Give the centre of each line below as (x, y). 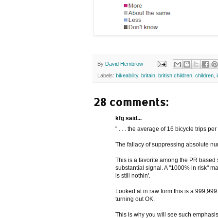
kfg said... (128, 118)
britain (148, 75)
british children (175, 75)
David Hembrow (124, 64)
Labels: (107, 75)
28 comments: (131, 101)
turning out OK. (135, 199)
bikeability (127, 75)
